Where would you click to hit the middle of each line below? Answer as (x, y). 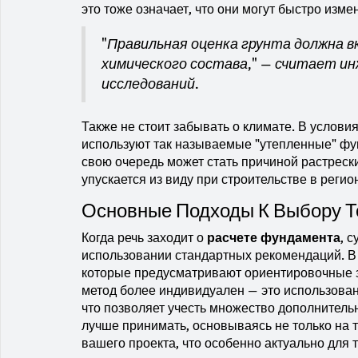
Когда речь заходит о (144, 238)
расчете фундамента (274, 238)
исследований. (150, 84)
